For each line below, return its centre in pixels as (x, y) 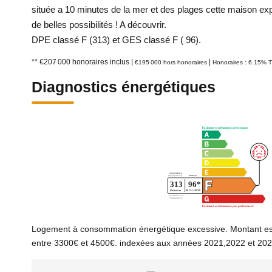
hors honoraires (185, 62)
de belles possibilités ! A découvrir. (99, 25)
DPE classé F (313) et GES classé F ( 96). (116, 40)
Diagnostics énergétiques (124, 87)
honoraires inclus (102, 62)
